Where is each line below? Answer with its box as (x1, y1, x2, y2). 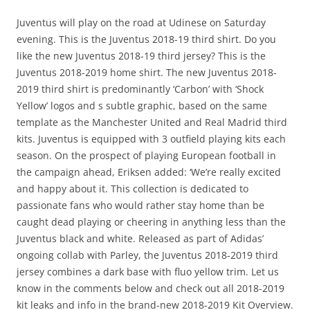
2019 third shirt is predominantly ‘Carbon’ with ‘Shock (17, 82, 264, 95)
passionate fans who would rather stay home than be (17, 199, 264, 212)
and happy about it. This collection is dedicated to (17, 182, 248, 195)
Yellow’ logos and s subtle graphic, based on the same (17, 99, 267, 112)
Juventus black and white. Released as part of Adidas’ (17, 232, 264, 245)
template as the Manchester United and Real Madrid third (17, 116, 287, 129)
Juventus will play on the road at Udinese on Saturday (17, 16, 266, 29)
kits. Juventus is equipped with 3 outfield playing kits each (17, 132, 286, 145)
